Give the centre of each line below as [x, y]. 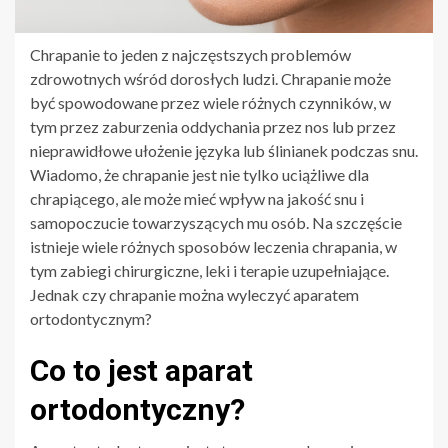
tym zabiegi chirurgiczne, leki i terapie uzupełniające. [209, 270]
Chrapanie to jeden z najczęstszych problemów [190, 54]
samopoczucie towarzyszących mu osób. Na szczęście [216, 222]
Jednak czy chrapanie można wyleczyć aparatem [194, 294]
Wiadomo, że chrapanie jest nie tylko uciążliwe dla [199, 174]
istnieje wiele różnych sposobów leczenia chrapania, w [213, 246]
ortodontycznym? [91, 318]
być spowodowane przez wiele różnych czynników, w [210, 102]
